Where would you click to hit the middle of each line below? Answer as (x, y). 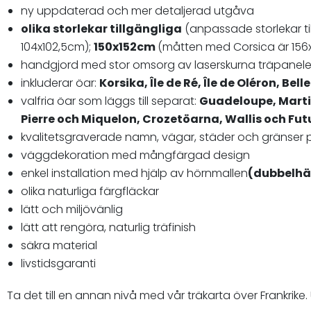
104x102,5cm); (57, 47)
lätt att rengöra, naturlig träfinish (108, 227)
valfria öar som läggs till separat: (110, 101)
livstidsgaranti (58, 263)
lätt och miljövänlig (72, 209)
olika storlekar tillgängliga (101, 29)
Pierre (38, 119)
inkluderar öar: (60, 83)
